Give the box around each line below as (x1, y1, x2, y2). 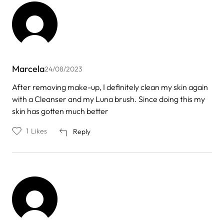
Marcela (12, 62, 44, 74)
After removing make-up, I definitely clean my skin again (12, 81, 208, 92)
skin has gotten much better (12, 105, 108, 116)
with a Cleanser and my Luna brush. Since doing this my (12, 93, 205, 104)
